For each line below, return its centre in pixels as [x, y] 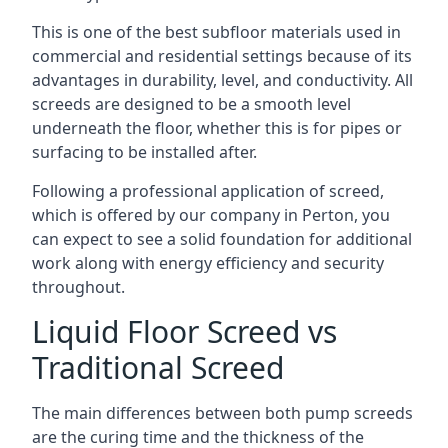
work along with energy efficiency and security [208, 263]
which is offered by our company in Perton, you [211, 215]
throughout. [78, 287]
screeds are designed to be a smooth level [191, 104]
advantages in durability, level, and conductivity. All [222, 80]
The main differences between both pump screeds [222, 413]
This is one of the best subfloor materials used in [216, 32]
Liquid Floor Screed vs [184, 331]
